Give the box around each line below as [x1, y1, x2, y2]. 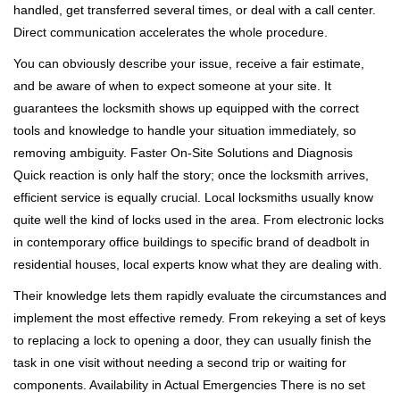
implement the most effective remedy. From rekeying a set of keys [13, 311, 386, 325]
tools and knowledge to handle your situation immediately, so [13, 123, 356, 137]
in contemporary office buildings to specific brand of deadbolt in [13, 235, 370, 249]
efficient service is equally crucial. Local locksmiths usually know [13, 190, 373, 204]
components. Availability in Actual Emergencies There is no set [13, 378, 365, 392]
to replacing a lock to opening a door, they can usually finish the [13, 333, 371, 347]
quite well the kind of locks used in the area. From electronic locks [13, 212, 384, 227]
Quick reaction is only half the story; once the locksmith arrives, [13, 168, 369, 182]
